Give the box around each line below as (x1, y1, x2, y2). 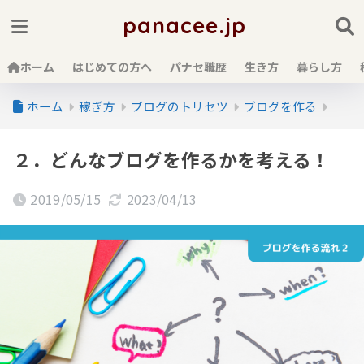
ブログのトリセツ (131, 97, 228, 115)
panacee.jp (122, 11, 246, 39)
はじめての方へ (72, 58, 152, 75)
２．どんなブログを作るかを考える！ (13, 146, 330, 173)
